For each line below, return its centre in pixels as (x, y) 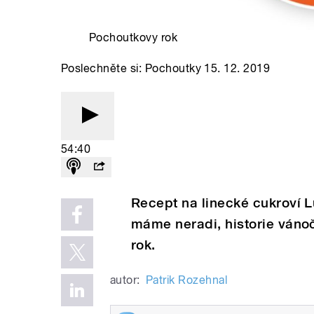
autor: (125, 280)
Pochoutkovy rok (134, 37)
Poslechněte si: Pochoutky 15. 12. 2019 (166, 68)
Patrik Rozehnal (186, 280)
